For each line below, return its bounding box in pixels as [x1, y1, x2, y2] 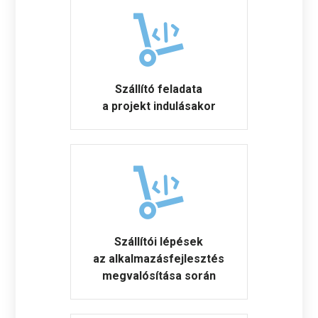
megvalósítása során [102, 268, 216, 283]
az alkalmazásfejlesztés [93, 251, 225, 265]
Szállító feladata [115, 82, 203, 96]
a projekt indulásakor [102, 99, 216, 113]
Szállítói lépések [114, 234, 204, 248]
